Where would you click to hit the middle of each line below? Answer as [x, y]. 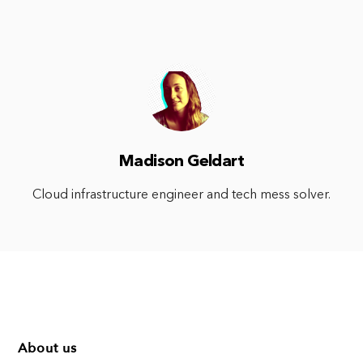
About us [47, 348]
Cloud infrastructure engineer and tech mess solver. [181, 195]
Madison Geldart [181, 162]
